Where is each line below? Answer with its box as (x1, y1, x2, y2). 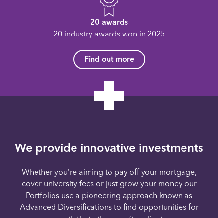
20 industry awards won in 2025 (53, 29, 165, 39)
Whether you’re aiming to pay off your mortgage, (21, 167, 197, 177)
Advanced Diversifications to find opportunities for (19, 202, 199, 212)
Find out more (84, 54, 134, 64)
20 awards (90, 18, 128, 27)
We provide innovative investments (15, 141, 203, 155)
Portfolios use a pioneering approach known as (26, 191, 192, 200)
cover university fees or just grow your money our (21, 179, 197, 189)
